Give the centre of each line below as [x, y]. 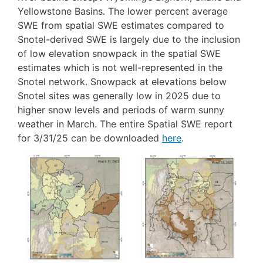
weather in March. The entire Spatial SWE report [125, 124]
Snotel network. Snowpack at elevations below [122, 82]
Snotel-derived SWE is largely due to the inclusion [129, 40]
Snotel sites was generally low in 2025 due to [119, 96]
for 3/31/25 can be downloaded [90, 138]
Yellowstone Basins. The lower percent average [123, 11]
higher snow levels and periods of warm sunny [121, 110]
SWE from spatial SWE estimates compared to [121, 26]
